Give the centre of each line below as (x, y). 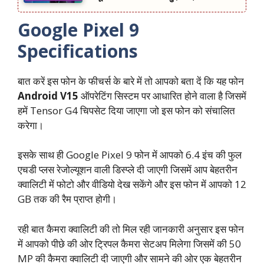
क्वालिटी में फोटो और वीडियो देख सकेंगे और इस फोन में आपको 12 (132, 184)
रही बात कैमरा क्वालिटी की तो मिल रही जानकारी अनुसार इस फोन (131, 229)
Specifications (78, 51)
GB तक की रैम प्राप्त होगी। (67, 199)
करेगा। (31, 125)
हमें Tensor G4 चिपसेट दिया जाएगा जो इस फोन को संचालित (126, 110)
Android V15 (48, 95)
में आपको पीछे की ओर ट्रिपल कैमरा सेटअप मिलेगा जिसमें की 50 (129, 243)
